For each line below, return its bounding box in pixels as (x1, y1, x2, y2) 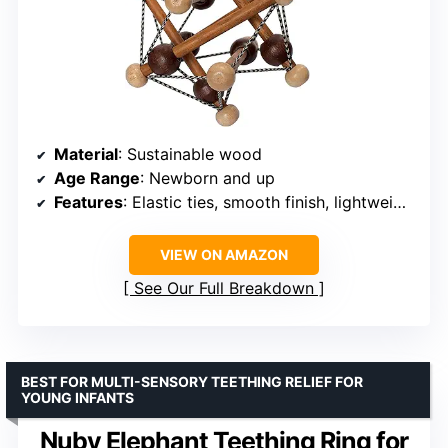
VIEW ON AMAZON (160, 245, 288, 263)
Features (54, 191, 123, 212)
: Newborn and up (140, 167, 275, 188)
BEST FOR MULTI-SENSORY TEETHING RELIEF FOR (21, 372, 363, 390)
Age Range (54, 167, 140, 188)
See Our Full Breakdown (134, 277, 314, 298)
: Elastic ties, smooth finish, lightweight (123, 191, 393, 212)
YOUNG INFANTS (21, 388, 134, 406)
